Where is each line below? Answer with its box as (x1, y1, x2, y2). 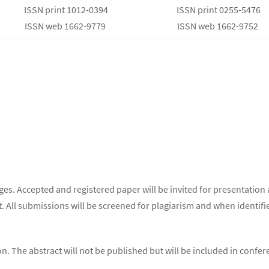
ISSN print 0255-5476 (176, 3, 261, 16)
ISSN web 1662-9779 (25, 19, 107, 32)
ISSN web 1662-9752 (177, 19, 260, 32)
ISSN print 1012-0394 (24, 3, 108, 16)
